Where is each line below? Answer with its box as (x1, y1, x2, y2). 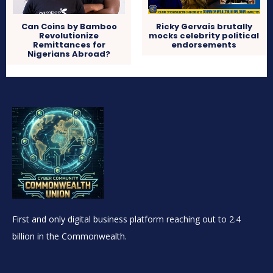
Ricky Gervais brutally (155, 21, 252, 33)
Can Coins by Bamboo (21, 21, 117, 33)
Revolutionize (39, 30, 99, 42)
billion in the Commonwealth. (12, 230, 127, 243)
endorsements (171, 39, 237, 51)
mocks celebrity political (149, 30, 260, 42)
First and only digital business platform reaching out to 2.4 (12, 213, 241, 225)
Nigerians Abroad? (27, 48, 111, 60)
